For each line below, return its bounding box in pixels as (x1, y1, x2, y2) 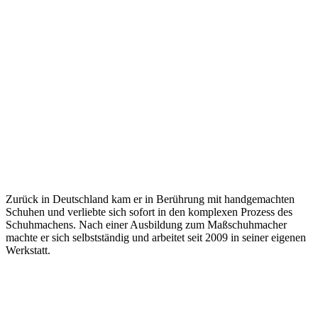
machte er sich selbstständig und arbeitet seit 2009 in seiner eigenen (6, 231, 306, 243)
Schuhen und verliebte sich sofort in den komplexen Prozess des (6, 205, 292, 218)
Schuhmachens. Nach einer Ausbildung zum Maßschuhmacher (6, 218, 287, 231)
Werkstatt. (6, 243, 50, 256)
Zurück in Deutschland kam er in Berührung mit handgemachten (6, 192, 295, 205)
